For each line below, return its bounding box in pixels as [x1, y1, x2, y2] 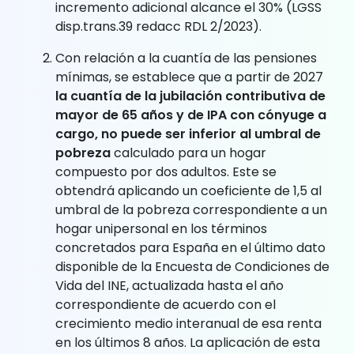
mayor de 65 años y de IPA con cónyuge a [55, 105, 326, 124]
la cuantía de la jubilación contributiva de [55, 86, 326, 105]
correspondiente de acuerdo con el [55, 295, 276, 314]
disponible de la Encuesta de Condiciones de [55, 257, 330, 276]
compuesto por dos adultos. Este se [55, 162, 277, 181]
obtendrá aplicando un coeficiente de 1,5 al [55, 181, 322, 200]
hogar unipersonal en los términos [55, 219, 267, 238]
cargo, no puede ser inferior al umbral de [55, 124, 321, 143]
